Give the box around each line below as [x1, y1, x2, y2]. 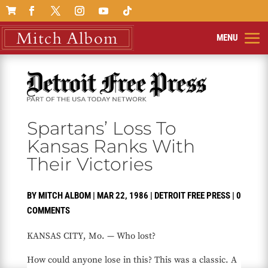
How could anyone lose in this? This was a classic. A [26, 254, 237, 266]
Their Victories [26, 153, 153, 176]
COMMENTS [26, 205, 70, 217]
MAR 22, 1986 [96, 190, 148, 202]
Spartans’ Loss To [26, 117, 176, 140]
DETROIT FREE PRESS [154, 190, 230, 202]
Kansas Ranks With [26, 135, 195, 158]
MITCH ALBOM [38, 190, 91, 202]
